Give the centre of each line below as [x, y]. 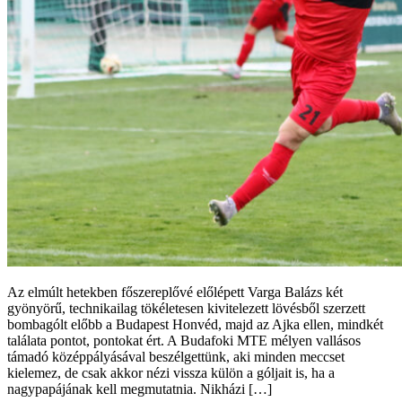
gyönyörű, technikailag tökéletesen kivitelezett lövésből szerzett [186, 309]
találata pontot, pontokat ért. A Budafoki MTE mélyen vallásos [184, 341]
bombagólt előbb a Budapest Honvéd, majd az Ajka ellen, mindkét [195, 325]
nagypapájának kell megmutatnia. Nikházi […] [140, 389]
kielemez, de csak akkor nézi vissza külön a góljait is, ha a [171, 373]
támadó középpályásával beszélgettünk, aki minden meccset [176, 357]
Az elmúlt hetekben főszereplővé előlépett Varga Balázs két [175, 293]
